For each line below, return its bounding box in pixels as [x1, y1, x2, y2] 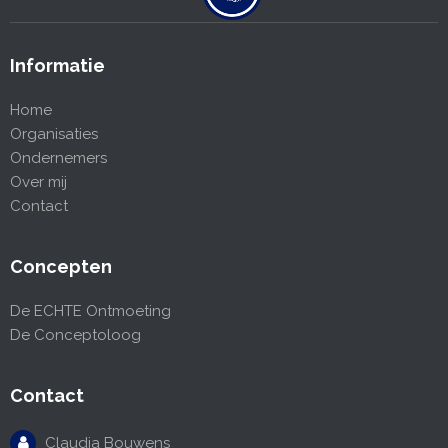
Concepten [10, 256, 112, 278]
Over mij [10, 173, 67, 192]
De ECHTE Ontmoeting [10, 302, 171, 321]
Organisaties [10, 125, 98, 144]
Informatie [10, 55, 105, 77]
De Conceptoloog [10, 326, 141, 345]
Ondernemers [10, 149, 107, 168]
